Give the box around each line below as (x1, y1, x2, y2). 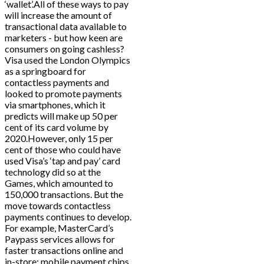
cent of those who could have (5, 144, 121, 156)
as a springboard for (5, 65, 86, 77)
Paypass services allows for (5, 233, 115, 245)
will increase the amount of (5, 9, 112, 21)
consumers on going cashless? (5, 43, 124, 55)
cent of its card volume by (5, 121, 108, 133)
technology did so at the (5, 166, 101, 178)
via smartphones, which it (5, 99, 105, 111)
